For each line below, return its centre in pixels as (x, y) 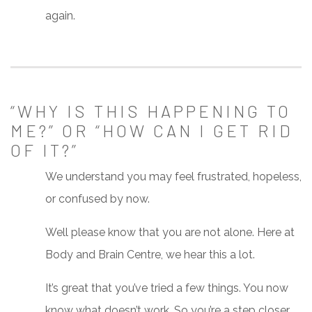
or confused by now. (97, 199)
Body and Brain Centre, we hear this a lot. (150, 255)
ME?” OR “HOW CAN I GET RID (152, 131)
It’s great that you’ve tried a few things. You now (167, 288)
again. (60, 16)
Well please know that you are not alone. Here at (170, 233)
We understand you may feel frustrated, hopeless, (173, 177)
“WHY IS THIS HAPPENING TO (151, 111)
